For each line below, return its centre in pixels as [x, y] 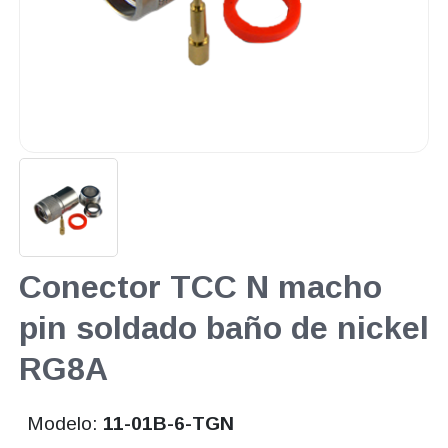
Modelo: [65, 424]
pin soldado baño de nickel [223, 328]
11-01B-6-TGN [169, 424]
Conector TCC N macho [200, 287]
